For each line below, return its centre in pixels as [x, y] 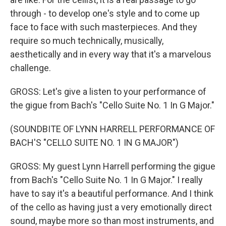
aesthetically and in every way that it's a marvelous [111, 54]
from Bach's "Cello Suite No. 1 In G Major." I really [106, 180]
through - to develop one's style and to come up [105, 13]
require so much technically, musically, [87, 41]
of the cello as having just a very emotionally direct [111, 207]
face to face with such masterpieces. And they [104, 27]
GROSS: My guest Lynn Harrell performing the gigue [113, 166]
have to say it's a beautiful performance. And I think [112, 193]
